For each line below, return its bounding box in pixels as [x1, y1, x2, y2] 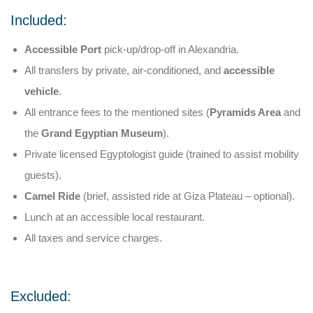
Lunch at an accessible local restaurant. [24, 210, 205, 223]
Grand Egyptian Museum [41, 126, 163, 139]
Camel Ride [24, 189, 80, 202]
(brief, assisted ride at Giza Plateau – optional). [80, 189, 295, 202]
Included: [10, 12, 67, 28]
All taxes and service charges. [24, 231, 162, 244]
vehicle [24, 85, 59, 97]
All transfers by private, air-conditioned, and [24, 64, 224, 76]
